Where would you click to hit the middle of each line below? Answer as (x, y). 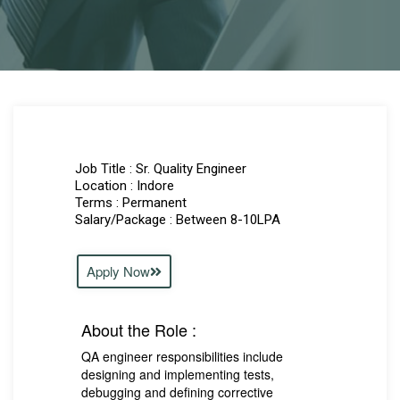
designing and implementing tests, (178, 374)
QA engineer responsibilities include (182, 356)
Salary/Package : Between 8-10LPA (178, 220)
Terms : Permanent (131, 203)
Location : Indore (125, 186)
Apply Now (118, 271)
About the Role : (139, 329)
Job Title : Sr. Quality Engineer (161, 169)
